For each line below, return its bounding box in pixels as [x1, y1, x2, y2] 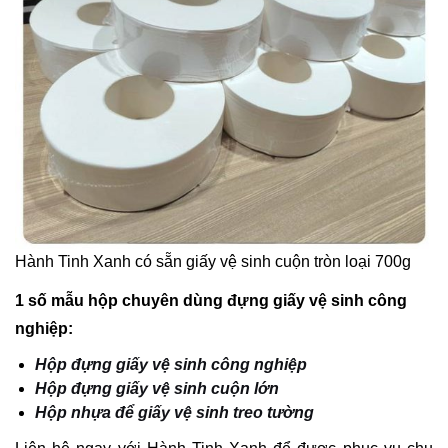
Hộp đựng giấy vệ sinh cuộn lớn [35, 379, 279, 397]
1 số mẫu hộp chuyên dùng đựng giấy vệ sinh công [15, 291, 407, 309]
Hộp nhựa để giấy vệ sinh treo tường [35, 403, 314, 421]
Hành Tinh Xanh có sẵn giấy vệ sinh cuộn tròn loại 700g [15, 253, 411, 271]
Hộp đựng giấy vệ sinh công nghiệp [35, 355, 307, 373]
